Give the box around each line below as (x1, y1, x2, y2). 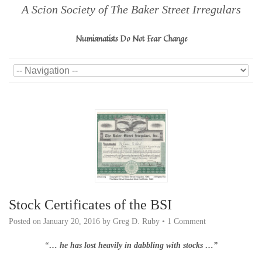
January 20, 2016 (43, 217, 100, 226)
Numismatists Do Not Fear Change (75, 32, 187, 44)
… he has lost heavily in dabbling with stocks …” (49, 241, 218, 250)
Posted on (9, 217, 43, 226)
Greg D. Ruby (113, 217, 160, 226)
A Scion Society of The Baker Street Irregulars (21, 3, 241, 16)
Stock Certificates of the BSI (9, 197, 172, 212)
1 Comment (167, 217, 206, 226)
